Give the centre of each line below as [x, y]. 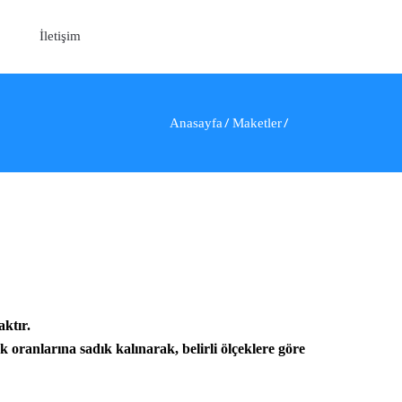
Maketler [257, 123]
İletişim [60, 36]
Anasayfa [196, 123]
